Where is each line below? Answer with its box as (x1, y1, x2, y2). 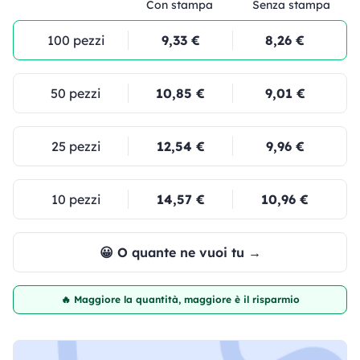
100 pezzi (47, 32, 104, 49)
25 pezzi (51, 138, 100, 155)
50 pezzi (51, 85, 100, 102)
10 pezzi (51, 191, 100, 208)
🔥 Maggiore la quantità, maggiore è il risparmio (60, 293, 300, 306)
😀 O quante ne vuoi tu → (99, 244, 261, 261)
